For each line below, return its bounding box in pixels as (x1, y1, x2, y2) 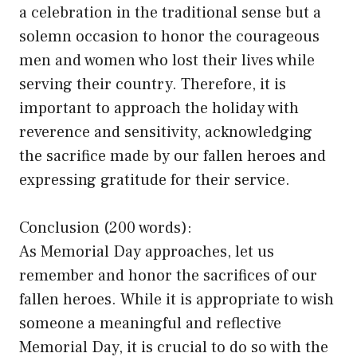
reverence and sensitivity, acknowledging (19, 121, 312, 143)
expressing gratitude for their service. (19, 169, 290, 190)
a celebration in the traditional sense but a (19, 2, 321, 23)
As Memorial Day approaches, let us (19, 241, 274, 262)
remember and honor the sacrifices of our (19, 265, 317, 286)
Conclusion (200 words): (19, 217, 192, 238)
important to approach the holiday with (19, 97, 299, 119)
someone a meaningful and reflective (19, 312, 281, 334)
